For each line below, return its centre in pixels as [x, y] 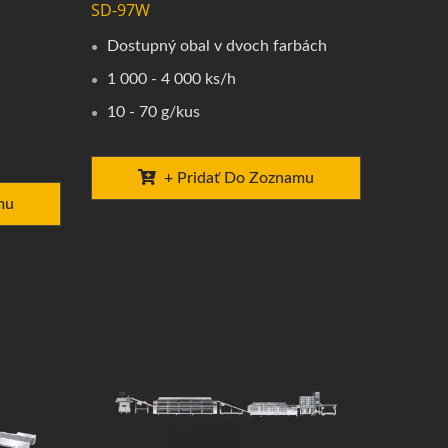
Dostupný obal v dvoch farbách [216, 45]
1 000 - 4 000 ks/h [171, 78]
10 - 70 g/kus [153, 111]
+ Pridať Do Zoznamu [238, 177]
